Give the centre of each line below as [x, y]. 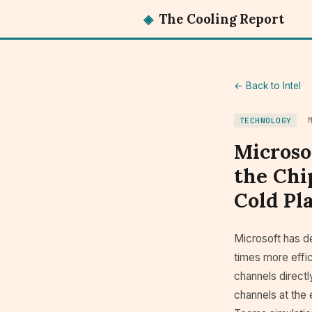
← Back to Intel [267, 86]
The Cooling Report [219, 18]
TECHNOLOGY [266, 120]
